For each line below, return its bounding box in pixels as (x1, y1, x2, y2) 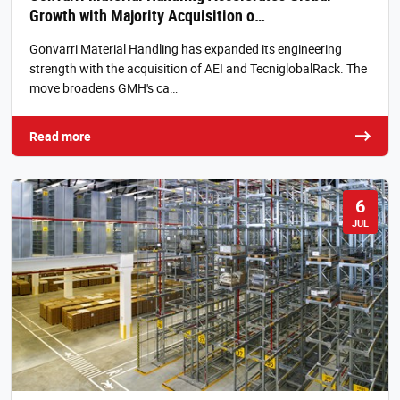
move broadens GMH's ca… (29, 79, 178, 96)
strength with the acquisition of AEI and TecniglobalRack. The (29, 59, 367, 77)
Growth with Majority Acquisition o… (29, 4, 265, 26)
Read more (29, 127, 91, 145)
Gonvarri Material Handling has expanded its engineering (29, 39, 342, 57)
